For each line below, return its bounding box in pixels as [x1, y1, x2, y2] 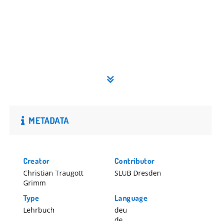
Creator [23, 156, 50, 166]
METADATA [29, 115, 69, 126]
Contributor [114, 156, 155, 166]
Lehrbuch [23, 205, 55, 215]
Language [114, 193, 148, 203]
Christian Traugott [23, 168, 83, 178]
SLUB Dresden [114, 168, 161, 178]
